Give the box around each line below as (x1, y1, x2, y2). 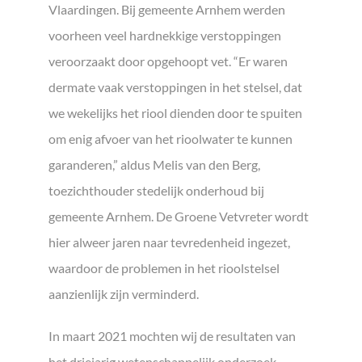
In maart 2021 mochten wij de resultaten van (48, 328, 296, 344)
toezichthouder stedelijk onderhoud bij (48, 183, 264, 199)
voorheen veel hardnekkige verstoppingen (48, 27, 281, 44)
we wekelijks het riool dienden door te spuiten (48, 105, 302, 121)
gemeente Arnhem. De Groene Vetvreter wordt (48, 208, 309, 225)
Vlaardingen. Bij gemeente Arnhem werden (48, 2, 285, 18)
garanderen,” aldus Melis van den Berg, (48, 157, 260, 173)
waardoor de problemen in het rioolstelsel (48, 260, 280, 276)
